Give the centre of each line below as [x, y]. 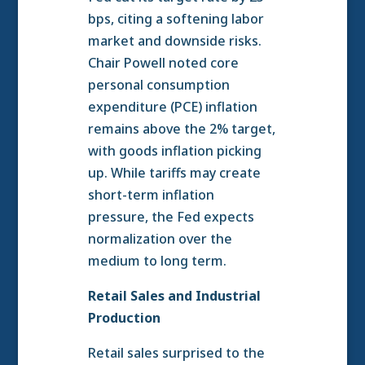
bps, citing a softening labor [176, 19]
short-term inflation [151, 195]
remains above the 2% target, [181, 129]
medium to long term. [157, 261]
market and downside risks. [174, 41]
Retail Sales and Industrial [174, 296]
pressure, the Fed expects [171, 217]
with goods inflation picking [174, 151]
